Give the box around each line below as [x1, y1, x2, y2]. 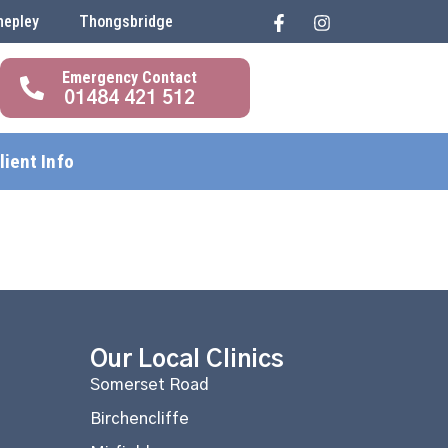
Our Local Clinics [90, 347, 285, 372]
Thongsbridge [78, 12, 173, 31]
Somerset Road [90, 376, 210, 393]
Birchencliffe [90, 410, 190, 427]
